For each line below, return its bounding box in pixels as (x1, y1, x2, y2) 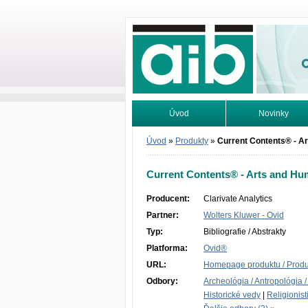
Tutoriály (257, 135, 289, 144)
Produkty (175, 136, 208, 146)
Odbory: (146, 276, 178, 286)
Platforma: (146, 243, 188, 253)
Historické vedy (203, 290, 261, 300)
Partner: (146, 210, 179, 220)
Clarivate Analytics (203, 194, 272, 203)
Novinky (258, 109, 289, 118)
